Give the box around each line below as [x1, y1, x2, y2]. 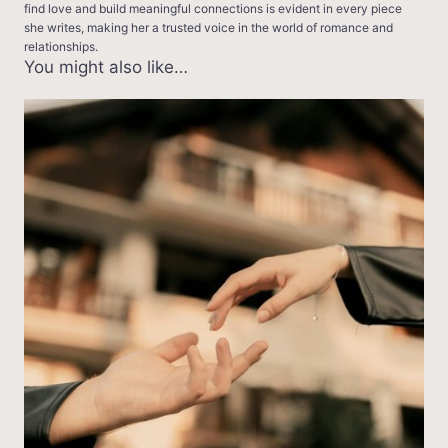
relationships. [24, 39, 98, 55]
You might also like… [24, 57, 188, 78]
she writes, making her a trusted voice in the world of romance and [24, 20, 393, 36]
